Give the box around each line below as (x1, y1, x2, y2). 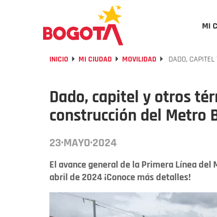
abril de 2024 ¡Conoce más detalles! (49, 171, 191, 184)
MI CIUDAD (78, 54, 112, 64)
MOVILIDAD (122, 54, 156, 64)
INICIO (49, 54, 68, 64)
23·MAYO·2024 (49, 136, 117, 150)
